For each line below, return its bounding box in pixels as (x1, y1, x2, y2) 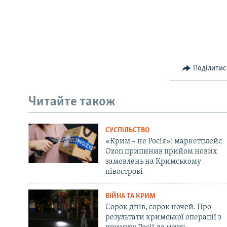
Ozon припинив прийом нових (105, 147, 217, 156)
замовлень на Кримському (105, 158, 201, 166)
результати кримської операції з (105, 213, 221, 222)
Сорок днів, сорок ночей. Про (105, 203, 211, 212)
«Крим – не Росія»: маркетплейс (105, 137, 222, 146)
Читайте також (28, 95, 116, 109)
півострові (105, 168, 143, 176)
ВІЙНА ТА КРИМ (105, 193, 156, 201)
